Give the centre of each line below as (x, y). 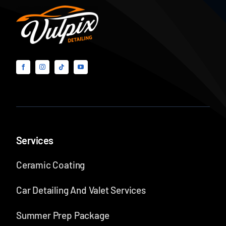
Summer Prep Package (63, 215)
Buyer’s (112, 12)
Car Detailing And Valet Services (81, 190)
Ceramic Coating (50, 165)
